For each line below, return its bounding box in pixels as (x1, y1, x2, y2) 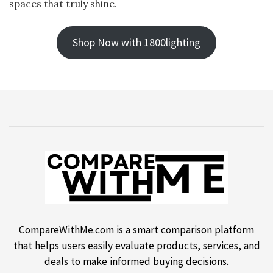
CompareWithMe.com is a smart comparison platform (19, 222, 254, 236)
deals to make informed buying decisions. (44, 254, 229, 268)
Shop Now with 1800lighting (73, 35, 200, 49)
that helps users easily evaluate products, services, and (13, 238, 260, 252)
